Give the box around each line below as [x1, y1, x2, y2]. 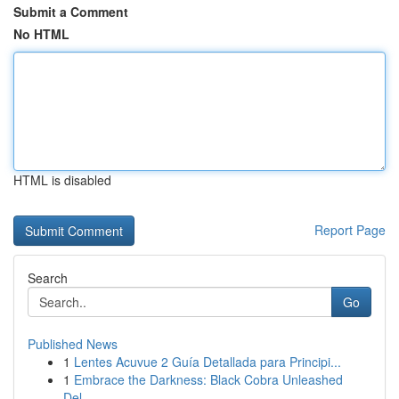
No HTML [13, 25, 69, 43]
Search [28, 269, 68, 287]
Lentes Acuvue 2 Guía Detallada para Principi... [74, 353, 341, 370]
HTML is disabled [13, 171, 111, 189]
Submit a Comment [13, 3, 128, 20]
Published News [28, 335, 118, 353]
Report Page [314, 221, 386, 239]
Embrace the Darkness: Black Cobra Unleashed [74, 370, 343, 388]
